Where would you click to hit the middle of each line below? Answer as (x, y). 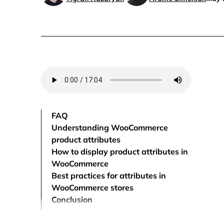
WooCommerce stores (92, 187)
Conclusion (72, 199)
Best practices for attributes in (109, 175)
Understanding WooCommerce (110, 127)
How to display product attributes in (120, 151)
